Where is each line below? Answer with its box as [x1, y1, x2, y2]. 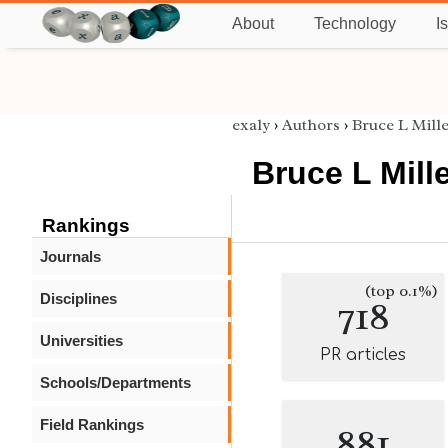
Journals [40, 248, 101, 265]
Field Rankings [40, 416, 144, 433]
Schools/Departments [40, 374, 191, 391]
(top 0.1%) [365, 281, 438, 301]
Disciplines [40, 290, 117, 307]
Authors [282, 115, 340, 135]
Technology [314, 15, 396, 32]
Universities [40, 332, 123, 349]
